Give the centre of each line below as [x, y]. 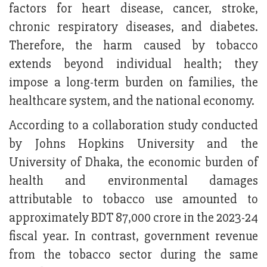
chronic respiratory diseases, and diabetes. [133, 27]
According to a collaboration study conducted [133, 126]
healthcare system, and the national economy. [132, 101]
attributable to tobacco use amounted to [133, 200]
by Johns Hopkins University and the [133, 144]
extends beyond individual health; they [133, 64]
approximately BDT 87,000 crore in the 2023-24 [133, 218]
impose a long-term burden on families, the [133, 83]
